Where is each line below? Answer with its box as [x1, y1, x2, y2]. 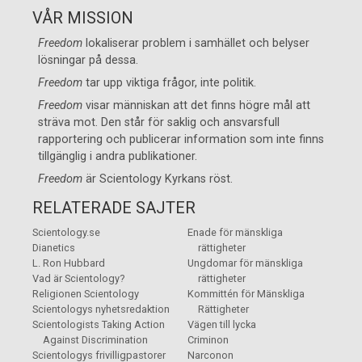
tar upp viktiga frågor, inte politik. [82, 75, 257, 90]
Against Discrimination [42, 334, 148, 347]
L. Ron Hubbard [32, 257, 105, 270]
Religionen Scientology [32, 288, 139, 301]
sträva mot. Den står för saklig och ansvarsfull [38, 116, 280, 130]
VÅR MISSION [32, 7, 133, 27]
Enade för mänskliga [187, 226, 283, 239]
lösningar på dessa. [38, 53, 139, 67]
